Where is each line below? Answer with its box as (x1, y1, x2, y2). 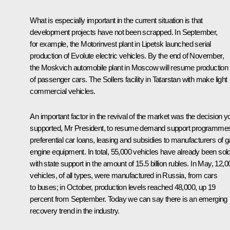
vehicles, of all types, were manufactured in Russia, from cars (30, 170, 218, 180)
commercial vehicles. (30, 86, 95, 95)
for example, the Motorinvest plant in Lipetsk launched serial (30, 39, 211, 48)
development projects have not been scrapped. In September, (30, 27, 218, 36)
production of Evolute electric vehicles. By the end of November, (30, 51, 224, 60)
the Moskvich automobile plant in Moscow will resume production (30, 63, 228, 72)
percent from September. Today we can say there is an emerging (30, 194, 227, 203)
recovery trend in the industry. (30, 206, 120, 215)
